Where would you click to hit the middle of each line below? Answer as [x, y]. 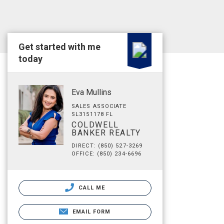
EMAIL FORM [91, 212]
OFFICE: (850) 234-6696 [107, 154]
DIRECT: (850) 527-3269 [107, 146]
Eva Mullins [91, 92]
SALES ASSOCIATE [99, 106]
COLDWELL [95, 125]
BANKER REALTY [106, 133]
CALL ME [91, 188]
